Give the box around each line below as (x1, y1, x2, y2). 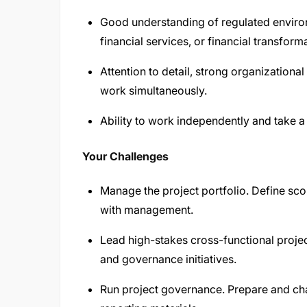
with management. (100, 203, 193, 217)
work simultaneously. (100, 84, 207, 97)
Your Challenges (82, 149, 169, 163)
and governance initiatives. (100, 252, 236, 266)
